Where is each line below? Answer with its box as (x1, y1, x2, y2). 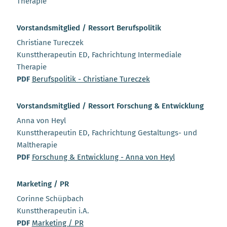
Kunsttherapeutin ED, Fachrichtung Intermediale (16, 50, 181, 60)
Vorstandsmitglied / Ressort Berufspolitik (16, 23, 161, 33)
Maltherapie (16, 140, 57, 150)
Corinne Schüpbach (16, 194, 84, 204)
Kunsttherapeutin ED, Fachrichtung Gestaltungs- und (16, 128, 197, 138)
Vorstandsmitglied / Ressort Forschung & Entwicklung (16, 101, 204, 111)
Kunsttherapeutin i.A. (16, 206, 89, 216)
